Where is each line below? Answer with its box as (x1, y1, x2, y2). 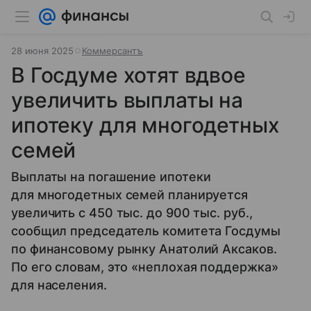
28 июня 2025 (11, 45, 74, 56)
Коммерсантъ (82, 45, 143, 56)
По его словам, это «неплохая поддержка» (11, 260, 278, 274)
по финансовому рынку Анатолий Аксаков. (11, 242, 277, 256)
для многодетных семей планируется (11, 187, 249, 202)
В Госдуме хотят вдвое (11, 62, 246, 87)
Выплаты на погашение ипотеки (11, 169, 211, 184)
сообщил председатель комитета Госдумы (11, 224, 280, 238)
